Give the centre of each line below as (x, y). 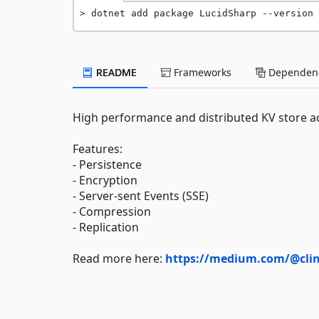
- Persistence (107, 164)
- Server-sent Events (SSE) (141, 196)
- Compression (112, 211)
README (115, 72)
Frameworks (201, 72)
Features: (98, 149)
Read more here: (119, 258)
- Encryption (105, 180)
